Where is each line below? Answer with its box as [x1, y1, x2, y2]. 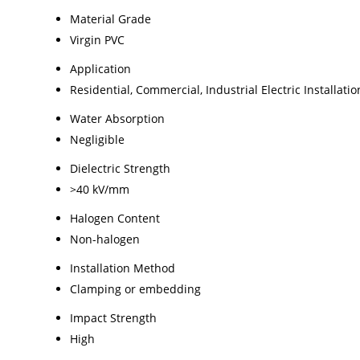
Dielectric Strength [70, 160, 170, 176]
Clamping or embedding [70, 280, 201, 297]
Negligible [70, 131, 125, 147]
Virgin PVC [70, 31, 125, 47]
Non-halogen [70, 231, 140, 247]
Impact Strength [70, 309, 157, 325]
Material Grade [70, 10, 151, 27]
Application [70, 60, 131, 76]
